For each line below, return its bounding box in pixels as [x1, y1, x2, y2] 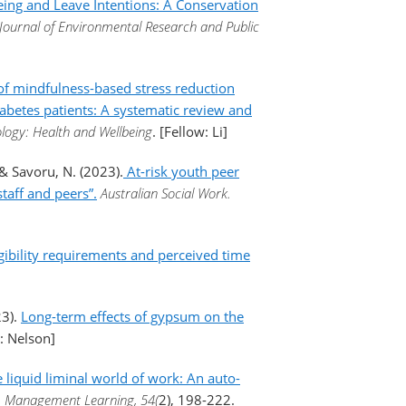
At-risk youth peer [123, 162, 239, 180]
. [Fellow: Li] [152, 122, 227, 140]
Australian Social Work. [101, 184, 231, 202]
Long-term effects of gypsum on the [21, 307, 244, 325]
